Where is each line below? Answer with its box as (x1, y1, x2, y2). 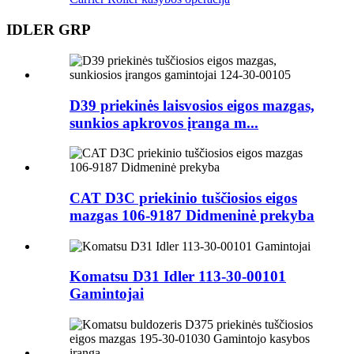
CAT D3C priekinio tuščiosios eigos (70, 189, 297, 206)
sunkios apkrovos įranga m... (70, 114, 258, 131)
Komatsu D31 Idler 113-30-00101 (70, 268, 286, 285)
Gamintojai (70, 285, 144, 303)
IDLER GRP (6, 21, 91, 39)
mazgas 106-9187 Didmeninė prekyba (70, 206, 314, 224)
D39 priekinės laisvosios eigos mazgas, (70, 96, 314, 114)
